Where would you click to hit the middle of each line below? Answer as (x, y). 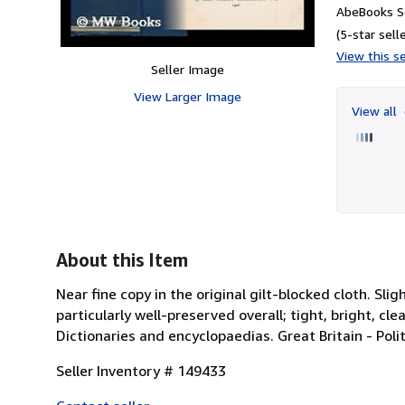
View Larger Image (187, 96)
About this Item (122, 259)
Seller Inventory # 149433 (141, 370)
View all (376, 110)
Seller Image (187, 69)
